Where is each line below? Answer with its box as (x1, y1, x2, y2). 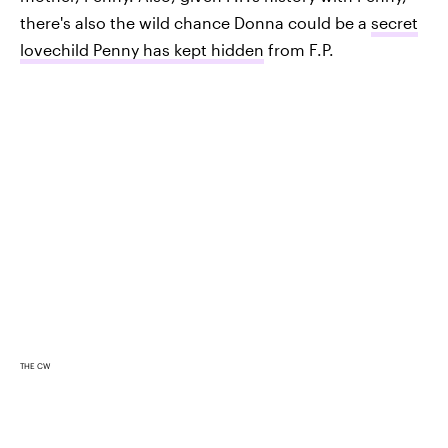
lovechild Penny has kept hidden (20, 39, 264, 59)
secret (371, 12, 418, 32)
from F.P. (264, 39, 334, 59)
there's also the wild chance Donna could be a (20, 12, 371, 32)
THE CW (20, 361, 50, 372)
